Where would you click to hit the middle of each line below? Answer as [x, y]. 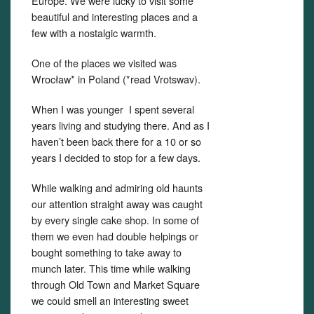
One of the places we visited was [104, 63]
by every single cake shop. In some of [115, 220]
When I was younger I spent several [113, 109]
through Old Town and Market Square [116, 284]
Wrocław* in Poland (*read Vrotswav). [116, 79]
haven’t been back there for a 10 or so [116, 141]
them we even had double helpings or [115, 236]
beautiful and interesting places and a [115, 16]
